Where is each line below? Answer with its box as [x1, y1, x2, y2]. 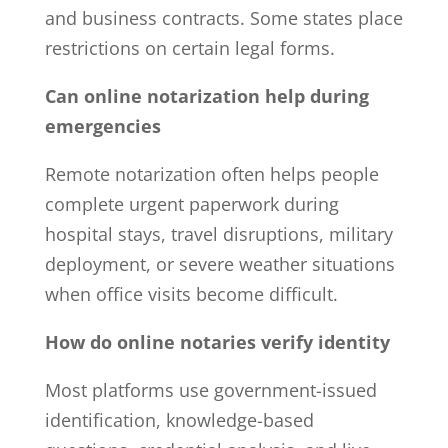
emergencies [44, 113, 161, 138]
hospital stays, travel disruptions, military [44, 221, 393, 246]
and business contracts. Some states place [44, 5, 403, 30]
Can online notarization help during [44, 83, 369, 108]
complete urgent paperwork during [44, 191, 339, 216]
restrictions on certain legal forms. [44, 35, 335, 60]
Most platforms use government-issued [44, 377, 377, 402]
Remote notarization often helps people [44, 161, 379, 186]
